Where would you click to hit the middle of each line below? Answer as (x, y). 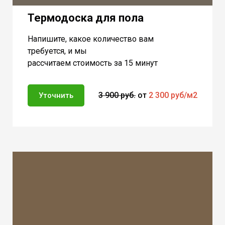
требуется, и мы (57, 51)
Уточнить (56, 95)
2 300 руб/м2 (173, 95)
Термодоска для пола (86, 18)
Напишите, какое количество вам (91, 39)
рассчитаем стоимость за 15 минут (93, 63)
